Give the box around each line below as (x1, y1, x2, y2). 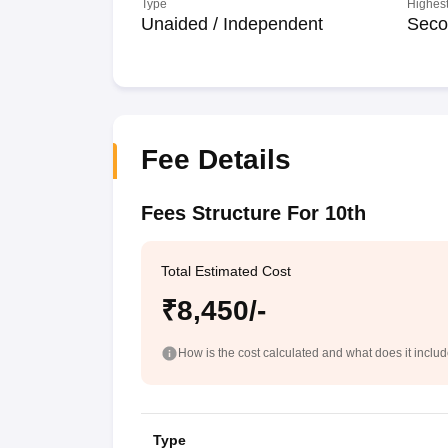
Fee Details (140, 144, 291, 175)
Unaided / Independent (140, 14, 323, 34)
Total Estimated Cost (160, 263, 291, 279)
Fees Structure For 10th (140, 202, 366, 224)
